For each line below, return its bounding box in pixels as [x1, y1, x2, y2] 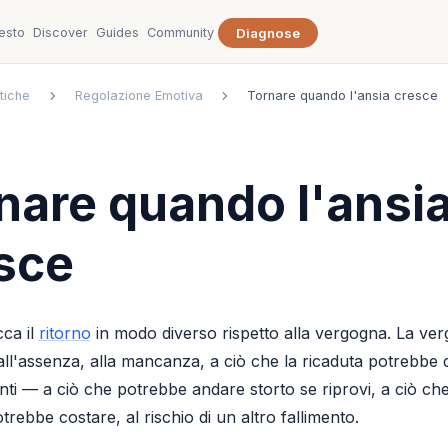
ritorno [38, 322, 91, 343]
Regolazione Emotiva [74, 88, 203, 104]
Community [147, 24, 215, 40]
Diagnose [236, 25, 301, 41]
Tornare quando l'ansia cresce [247, 88, 439, 104]
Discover [33, 24, 89, 40]
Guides [96, 24, 140, 40]
